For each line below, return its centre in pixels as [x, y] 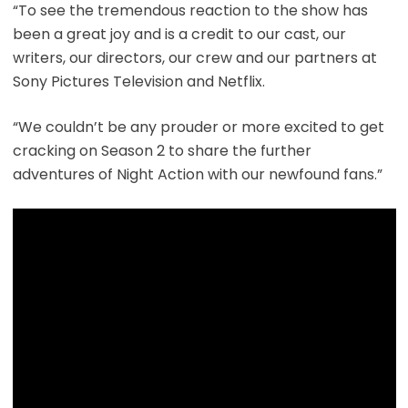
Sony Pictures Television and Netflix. [138, 81]
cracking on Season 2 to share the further [162, 150]
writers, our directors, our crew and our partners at [194, 57]
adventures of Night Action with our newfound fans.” [197, 174]
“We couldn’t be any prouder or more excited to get [198, 127]
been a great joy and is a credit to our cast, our [179, 34]
